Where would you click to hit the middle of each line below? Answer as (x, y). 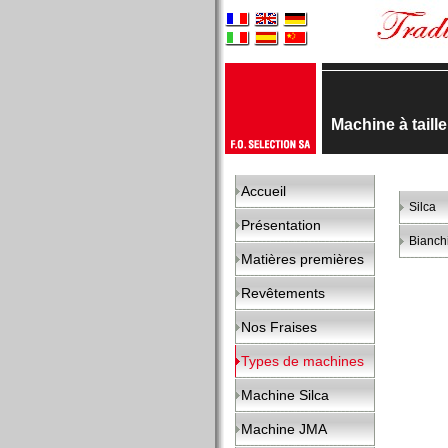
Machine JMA (284, 429)
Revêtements (283, 293)
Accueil (263, 191)
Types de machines (302, 361)
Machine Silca (285, 395)
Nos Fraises (279, 327)
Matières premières (302, 259)
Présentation (281, 225)
